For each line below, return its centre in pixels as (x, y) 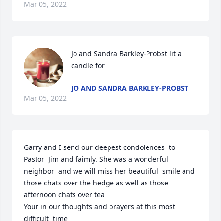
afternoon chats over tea (64, 195)
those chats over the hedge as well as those (96, 183)
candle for (88, 65)
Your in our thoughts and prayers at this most (99, 206)
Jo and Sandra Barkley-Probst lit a (126, 54)
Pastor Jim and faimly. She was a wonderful (96, 159)
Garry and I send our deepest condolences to (99, 147)
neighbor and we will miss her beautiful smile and (109, 171)
